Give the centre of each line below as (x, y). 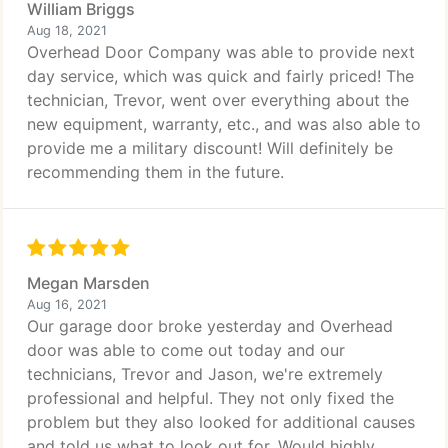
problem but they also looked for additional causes (221, 422)
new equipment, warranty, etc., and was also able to (224, 124)
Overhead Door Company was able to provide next (221, 52)
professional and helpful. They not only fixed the (210, 398)
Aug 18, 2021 (67, 30)
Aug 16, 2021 (67, 304)
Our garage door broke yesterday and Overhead (210, 326)
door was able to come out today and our (186, 350)
